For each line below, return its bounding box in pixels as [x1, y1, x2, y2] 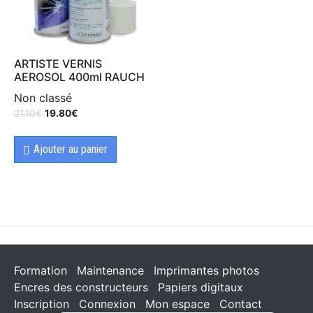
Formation [14, 263, 67, 278]
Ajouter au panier [33, 143, 108, 156]
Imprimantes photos [154, 263, 259, 278]
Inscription [14, 297, 69, 312]
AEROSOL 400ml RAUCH [14, 70, 145, 85]
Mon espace [145, 297, 210, 312]
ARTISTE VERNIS [14, 57, 102, 71]
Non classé [14, 91, 72, 105]
